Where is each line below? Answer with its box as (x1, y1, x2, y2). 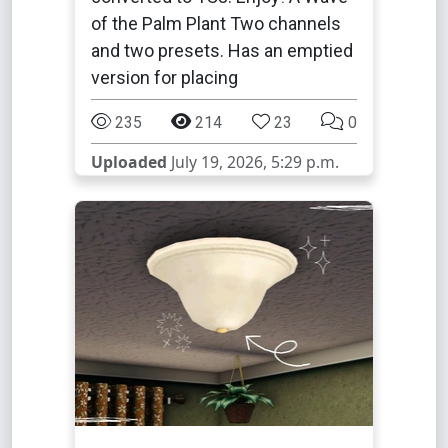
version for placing (91, 67, 238, 88)
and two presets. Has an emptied (91, 40, 353, 61)
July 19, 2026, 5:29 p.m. (167, 151, 339, 173)
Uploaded (91, 151, 167, 173)
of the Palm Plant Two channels (91, 13, 341, 34)
